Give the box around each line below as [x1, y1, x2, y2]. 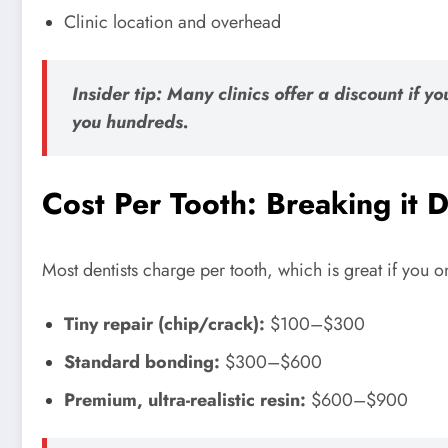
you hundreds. [72, 109, 189, 136]
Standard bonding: [64, 348, 220, 375]
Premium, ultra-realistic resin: [64, 386, 306, 413]
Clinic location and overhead [64, 9, 281, 36]
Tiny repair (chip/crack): [64, 310, 265, 337]
